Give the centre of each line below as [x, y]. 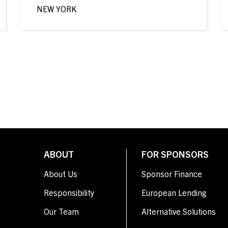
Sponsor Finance [172, 174]
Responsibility [69, 192]
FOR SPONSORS [175, 154]
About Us [61, 174]
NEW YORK [56, 9]
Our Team [61, 211]
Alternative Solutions [179, 211]
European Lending [174, 192]
